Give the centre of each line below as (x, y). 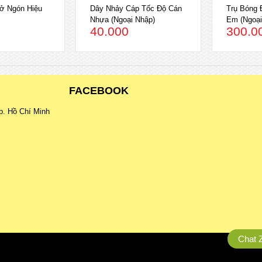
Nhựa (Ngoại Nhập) (123, 19)
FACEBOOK (99, 91)
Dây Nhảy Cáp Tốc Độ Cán (136, 8)
